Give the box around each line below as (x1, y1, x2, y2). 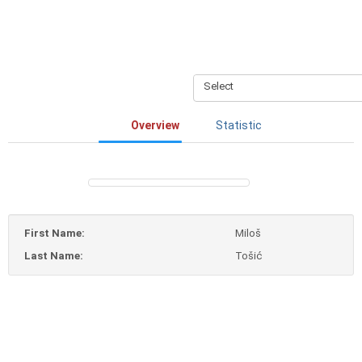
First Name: (24, 226, 85, 239)
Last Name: (24, 249, 83, 262)
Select (204, 79, 234, 92)
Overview (131, 118, 179, 132)
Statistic (216, 118, 262, 132)
